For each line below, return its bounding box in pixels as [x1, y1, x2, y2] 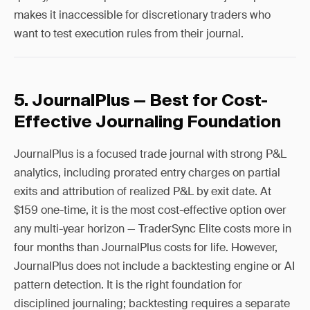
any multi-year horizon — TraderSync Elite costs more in [14, 221, 291, 236]
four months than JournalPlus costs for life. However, [14, 240, 277, 255]
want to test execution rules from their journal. [14, 26, 244, 41]
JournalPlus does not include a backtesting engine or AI [14, 259, 295, 273]
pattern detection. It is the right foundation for [14, 277, 242, 292]
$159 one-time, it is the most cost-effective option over [14, 203, 286, 217]
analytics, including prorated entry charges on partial [14, 165, 280, 180]
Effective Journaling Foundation [14, 114, 281, 131]
